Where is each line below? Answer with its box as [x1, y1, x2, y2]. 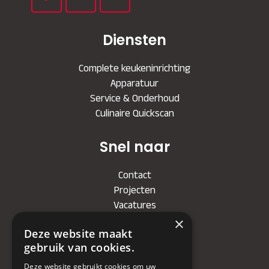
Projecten [113, 184, 156, 195]
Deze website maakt [24, 226, 133, 241]
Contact [118, 169, 151, 180]
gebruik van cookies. [24, 240, 134, 255]
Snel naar [99, 136, 170, 157]
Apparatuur [110, 77, 159, 88]
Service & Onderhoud [89, 92, 180, 103]
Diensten [103, 29, 166, 50]
